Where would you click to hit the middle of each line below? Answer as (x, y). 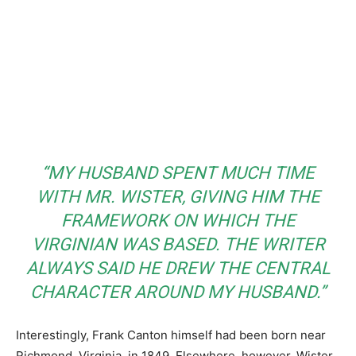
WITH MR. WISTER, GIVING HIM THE (178, 197)
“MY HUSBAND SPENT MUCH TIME (178, 173)
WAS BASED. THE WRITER (221, 244)
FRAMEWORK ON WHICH (161, 221)
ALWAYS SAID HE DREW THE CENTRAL (178, 268)
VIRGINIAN (74, 244)
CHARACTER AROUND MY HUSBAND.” (178, 292)
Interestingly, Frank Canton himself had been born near (171, 335)
